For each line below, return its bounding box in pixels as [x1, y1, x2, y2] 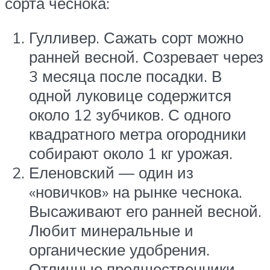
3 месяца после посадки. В [29, 66, 222, 86]
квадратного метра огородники [29, 124, 246, 144]
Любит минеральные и [29, 221, 193, 240]
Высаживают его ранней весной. [29, 201, 262, 221]
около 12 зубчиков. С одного [29, 105, 231, 125]
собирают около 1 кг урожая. [29, 143, 233, 163]
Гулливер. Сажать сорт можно [29, 28, 243, 48]
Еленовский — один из [29, 163, 193, 183]
